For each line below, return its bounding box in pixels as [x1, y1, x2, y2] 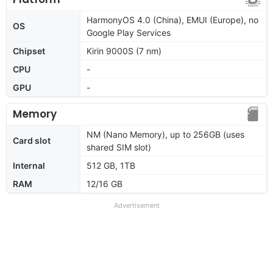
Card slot [13, 135, 51, 146]
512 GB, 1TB [87, 160, 135, 171]
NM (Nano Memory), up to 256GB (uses [87, 129, 244, 140]
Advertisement [113, 200, 160, 210]
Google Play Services [87, 27, 171, 38]
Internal [13, 160, 45, 171]
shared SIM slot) [87, 141, 151, 152]
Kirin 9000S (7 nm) [87, 45, 161, 56]
